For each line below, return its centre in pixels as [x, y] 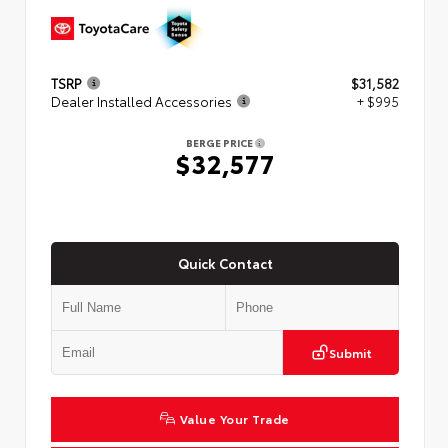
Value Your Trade [234, 418]
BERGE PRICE [220, 142]
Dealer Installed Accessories [141, 100]
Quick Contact [225, 262]
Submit [350, 352]
